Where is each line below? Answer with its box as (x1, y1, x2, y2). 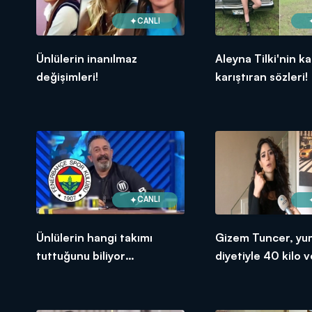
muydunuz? (36, 266, 96, 281)
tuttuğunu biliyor (36, 248, 125, 263)
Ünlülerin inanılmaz (36, 52, 137, 66)
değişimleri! (36, 70, 98, 84)
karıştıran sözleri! (214, 70, 308, 84)
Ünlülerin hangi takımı (36, 230, 153, 244)
